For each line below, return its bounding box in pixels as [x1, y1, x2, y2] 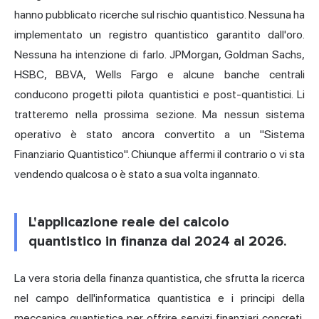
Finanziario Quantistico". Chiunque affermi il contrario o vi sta [14, 147, 305, 162]
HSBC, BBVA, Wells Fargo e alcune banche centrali [14, 68, 305, 82]
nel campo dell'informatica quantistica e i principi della [14, 291, 305, 305]
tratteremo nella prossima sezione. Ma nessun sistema [14, 108, 305, 122]
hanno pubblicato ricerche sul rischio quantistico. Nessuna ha [14, 8, 305, 22]
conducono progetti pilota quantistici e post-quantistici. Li [14, 88, 305, 102]
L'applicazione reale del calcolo [28, 214, 229, 231]
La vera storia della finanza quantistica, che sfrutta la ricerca [14, 271, 305, 286]
